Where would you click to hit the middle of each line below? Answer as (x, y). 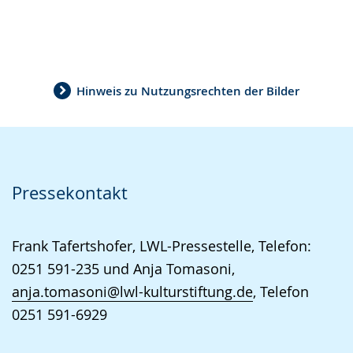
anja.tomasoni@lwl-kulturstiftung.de (132, 292)
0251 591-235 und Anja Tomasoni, (123, 269)
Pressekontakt (70, 193)
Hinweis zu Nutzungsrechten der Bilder (188, 91)
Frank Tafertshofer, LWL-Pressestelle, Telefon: (162, 246)
